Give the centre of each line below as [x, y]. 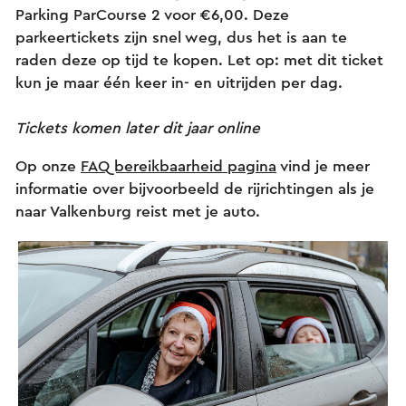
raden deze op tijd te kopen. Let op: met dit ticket [199, 60]
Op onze [48, 166]
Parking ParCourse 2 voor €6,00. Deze [152, 14]
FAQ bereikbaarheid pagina [179, 166]
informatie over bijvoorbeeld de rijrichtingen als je [195, 188]
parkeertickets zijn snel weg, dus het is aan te [181, 37]
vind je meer [323, 166]
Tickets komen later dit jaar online [138, 128]
